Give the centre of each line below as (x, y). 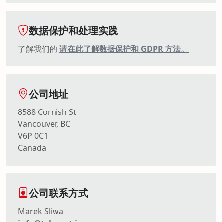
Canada (32, 147)
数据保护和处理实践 (73, 30)
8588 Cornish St (47, 112)
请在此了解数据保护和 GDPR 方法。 (124, 48)
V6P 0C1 (33, 136)
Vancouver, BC (44, 124)
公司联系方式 (58, 193)
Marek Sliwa (41, 211)
